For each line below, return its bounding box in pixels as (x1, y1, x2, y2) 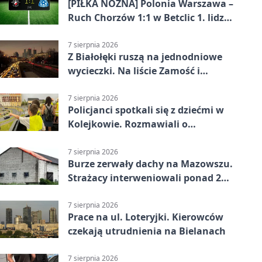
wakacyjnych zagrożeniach (68, 132, 194, 145)
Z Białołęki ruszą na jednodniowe (68, 50, 222, 64)
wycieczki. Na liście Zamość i (68, 64, 200, 78)
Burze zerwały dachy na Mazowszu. (68, 157, 233, 170)
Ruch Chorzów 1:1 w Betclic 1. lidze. (68, 11, 232, 24)
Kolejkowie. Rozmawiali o (68, 118, 188, 131)
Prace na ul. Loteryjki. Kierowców (68, 210, 223, 223)
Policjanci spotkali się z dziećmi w (68, 104, 224, 117)
